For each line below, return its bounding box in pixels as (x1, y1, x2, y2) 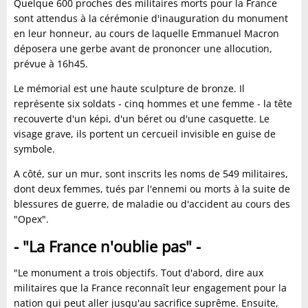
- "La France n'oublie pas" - (14, 235, 201, 256)
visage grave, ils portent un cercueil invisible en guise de (14, 126, 276, 140)
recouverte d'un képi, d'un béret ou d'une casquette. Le (14, 111, 269, 125)
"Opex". (14, 212, 49, 225)
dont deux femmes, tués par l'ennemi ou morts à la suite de (14, 181, 290, 195)
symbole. (14, 142, 55, 155)
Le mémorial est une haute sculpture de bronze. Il (14, 81, 245, 95)
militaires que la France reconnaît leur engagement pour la (14, 280, 287, 294)
